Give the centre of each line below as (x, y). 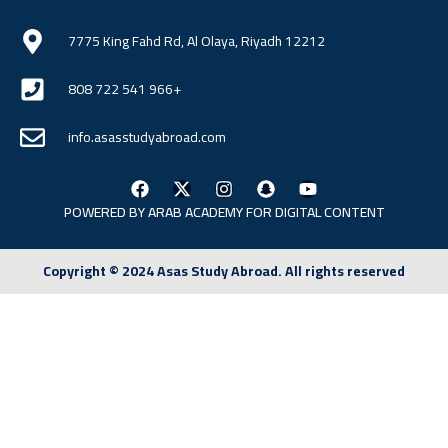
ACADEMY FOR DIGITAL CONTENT (283, 212)
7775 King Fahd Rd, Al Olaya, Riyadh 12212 (197, 41)
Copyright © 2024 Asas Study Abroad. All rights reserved (224, 271)
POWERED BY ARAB (122, 212)
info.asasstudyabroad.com (147, 137)
